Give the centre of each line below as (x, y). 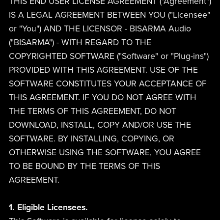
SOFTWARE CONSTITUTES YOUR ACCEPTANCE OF (108, 83)
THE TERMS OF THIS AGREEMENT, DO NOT (92, 111)
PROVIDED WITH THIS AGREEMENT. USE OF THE (103, 70)
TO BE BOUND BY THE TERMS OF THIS (84, 166)
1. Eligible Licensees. (48, 207)
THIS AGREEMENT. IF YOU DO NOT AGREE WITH (102, 97)
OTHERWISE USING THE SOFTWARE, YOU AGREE (105, 152)
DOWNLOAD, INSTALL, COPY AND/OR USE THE (100, 125)
